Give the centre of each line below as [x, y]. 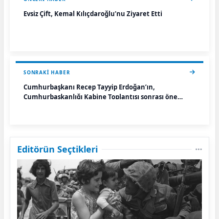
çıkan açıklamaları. [54, 106]
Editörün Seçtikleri [57, 149]
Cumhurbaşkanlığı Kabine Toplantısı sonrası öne [100, 97]
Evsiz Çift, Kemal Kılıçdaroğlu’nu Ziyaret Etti [93, 13]
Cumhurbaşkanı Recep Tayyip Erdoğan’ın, [50, 87]
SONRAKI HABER [47, 72]
